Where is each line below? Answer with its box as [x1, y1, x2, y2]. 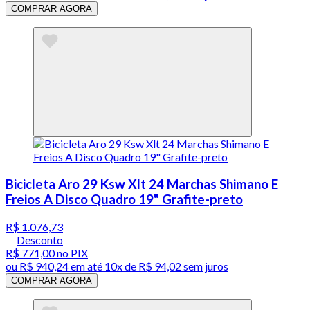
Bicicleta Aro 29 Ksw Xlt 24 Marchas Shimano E [6, 176, 278, 192]
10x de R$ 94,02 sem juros [104, 259, 228, 273]
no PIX [55, 246, 88, 259]
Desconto [17, 232, 63, 246]
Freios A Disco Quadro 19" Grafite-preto [6, 191, 243, 207]
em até [69, 259, 104, 273]
